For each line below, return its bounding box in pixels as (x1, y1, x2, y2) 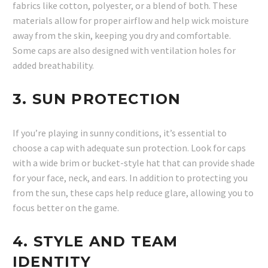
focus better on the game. (13, 202, 119, 214)
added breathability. (13, 59, 94, 72)
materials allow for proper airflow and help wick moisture (13, 14, 249, 27)
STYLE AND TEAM (33, 233, 178, 251)
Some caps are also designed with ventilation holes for (13, 44, 236, 57)
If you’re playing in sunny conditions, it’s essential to (13, 127, 227, 139)
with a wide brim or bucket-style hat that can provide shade (13, 157, 255, 169)
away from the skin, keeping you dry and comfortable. (13, 29, 231, 42)
